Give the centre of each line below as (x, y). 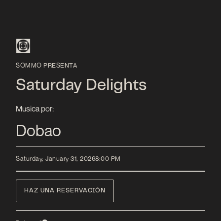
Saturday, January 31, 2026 (55, 159)
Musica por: (35, 108)
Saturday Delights (81, 86)
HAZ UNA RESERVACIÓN (65, 191)
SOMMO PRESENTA (46, 65)
